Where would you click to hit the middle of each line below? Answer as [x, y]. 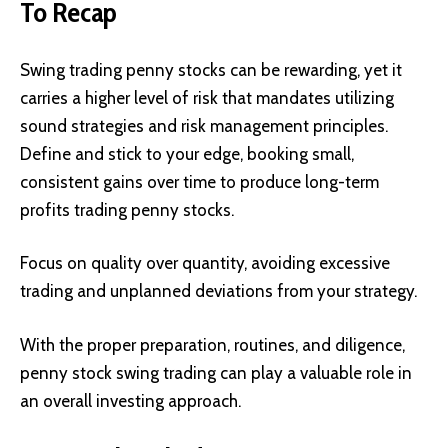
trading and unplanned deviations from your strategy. [220, 291]
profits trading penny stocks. [129, 209]
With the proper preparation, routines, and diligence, [212, 344]
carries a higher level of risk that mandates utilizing [207, 97]
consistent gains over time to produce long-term [199, 181]
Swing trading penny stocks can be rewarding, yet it [211, 69]
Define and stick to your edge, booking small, [187, 153]
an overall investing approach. [130, 400]
